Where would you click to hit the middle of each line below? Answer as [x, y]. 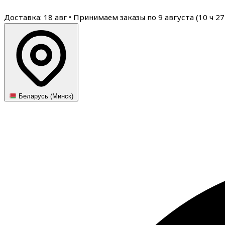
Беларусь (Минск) [45, 96]
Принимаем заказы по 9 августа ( [136, 17]
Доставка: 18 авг [36, 17]
